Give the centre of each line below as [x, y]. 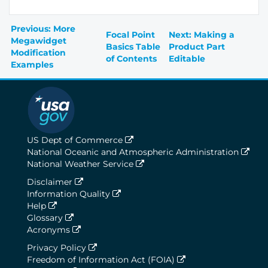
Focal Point [130, 35]
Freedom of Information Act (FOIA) [102, 260]
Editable [187, 59]
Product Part [197, 47]
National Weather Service [81, 164]
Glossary [46, 218]
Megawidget [39, 41]
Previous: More [43, 29]
